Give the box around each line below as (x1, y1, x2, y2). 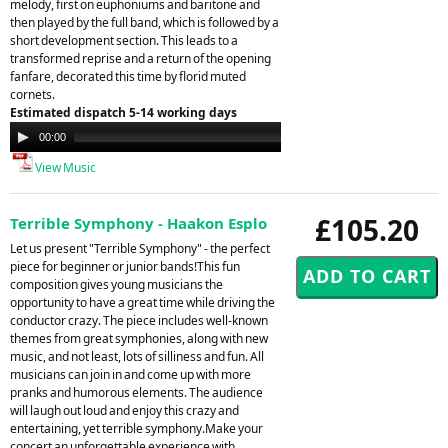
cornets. (10, 85, 55, 103)
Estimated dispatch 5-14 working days (10, 103, 237, 121)
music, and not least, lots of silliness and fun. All (10, 347, 264, 365)
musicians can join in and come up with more (10, 365, 251, 383)
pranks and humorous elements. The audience (10, 383, 263, 401)
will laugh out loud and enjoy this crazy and (10, 401, 239, 419)
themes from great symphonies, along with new (10, 329, 268, 347)
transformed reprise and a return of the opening (10, 49, 271, 67)
